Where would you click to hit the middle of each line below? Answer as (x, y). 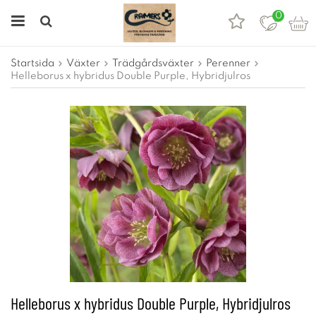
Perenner (228, 63)
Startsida (32, 63)
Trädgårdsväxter (153, 63)
